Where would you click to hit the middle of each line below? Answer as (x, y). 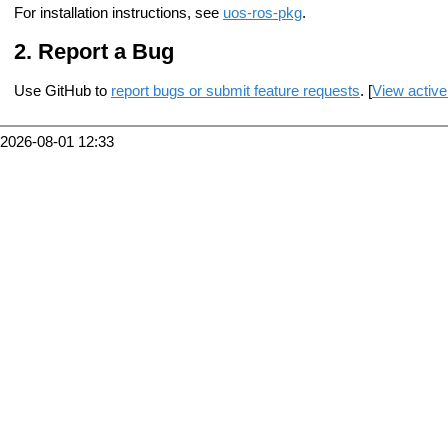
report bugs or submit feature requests (235, 91)
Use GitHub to (62, 91)
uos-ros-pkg (262, 12)
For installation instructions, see (118, 12)
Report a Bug (106, 51)
